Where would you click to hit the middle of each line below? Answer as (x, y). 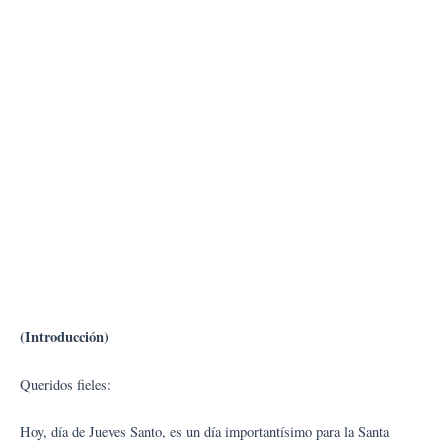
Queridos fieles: (65, 384)
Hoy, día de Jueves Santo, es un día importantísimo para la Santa (204, 431)
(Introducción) (64, 337)
